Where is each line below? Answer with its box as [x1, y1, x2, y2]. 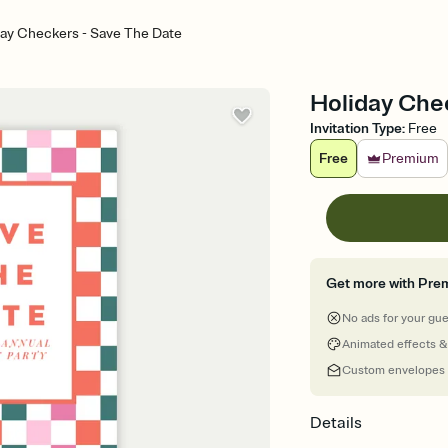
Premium [382, 150, 440, 167]
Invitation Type [310, 120, 403, 137]
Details [310, 413, 363, 433]
